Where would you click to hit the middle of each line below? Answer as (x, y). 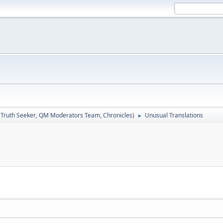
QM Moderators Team (69, 115)
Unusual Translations (174, 115)
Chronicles (118, 115)
